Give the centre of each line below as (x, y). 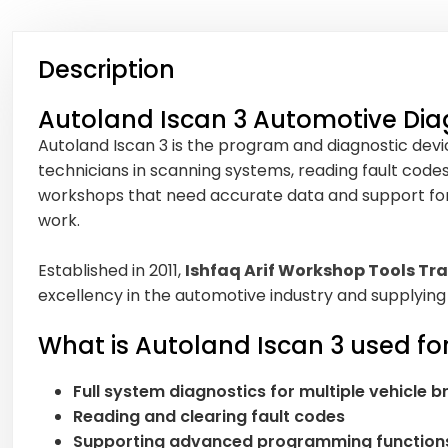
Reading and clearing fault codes (209, 416)
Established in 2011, (111, 270)
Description (106, 69)
